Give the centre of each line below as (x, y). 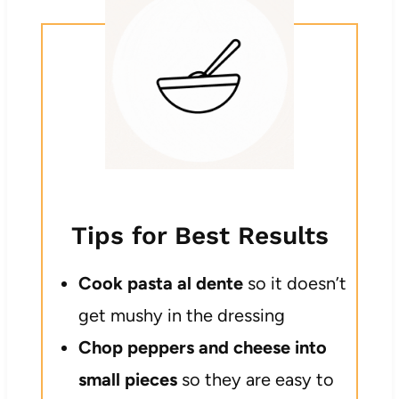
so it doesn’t (294, 283)
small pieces (127, 379)
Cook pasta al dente (160, 283)
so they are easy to (255, 379)
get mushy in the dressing (181, 315)
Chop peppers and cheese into (202, 347)
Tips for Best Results (199, 235)
